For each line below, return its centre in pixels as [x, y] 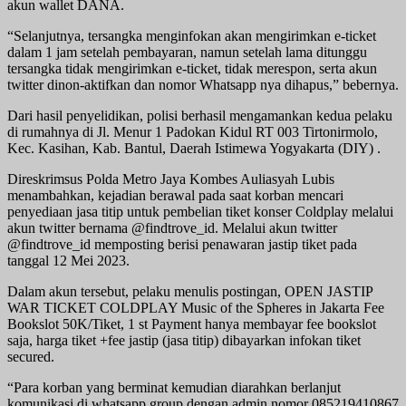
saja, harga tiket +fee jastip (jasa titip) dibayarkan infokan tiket [184, 340]
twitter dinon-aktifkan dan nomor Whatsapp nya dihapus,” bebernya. [203, 84]
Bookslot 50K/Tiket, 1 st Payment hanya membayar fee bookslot [192, 324]
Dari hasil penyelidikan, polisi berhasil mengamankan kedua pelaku [200, 115]
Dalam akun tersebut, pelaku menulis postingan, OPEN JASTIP [190, 291]
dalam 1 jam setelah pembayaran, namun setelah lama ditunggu [187, 52]
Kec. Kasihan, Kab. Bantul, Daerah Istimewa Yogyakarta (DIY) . [194, 148]
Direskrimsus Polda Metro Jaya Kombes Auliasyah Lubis [171, 179]
